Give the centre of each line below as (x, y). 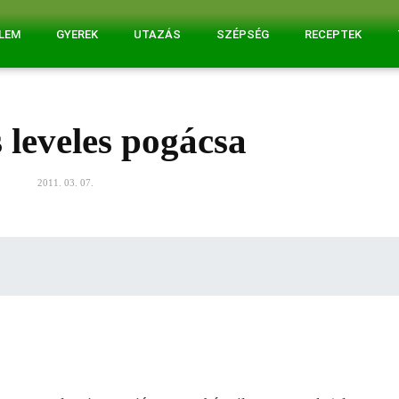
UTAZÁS (157, 35)
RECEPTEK (333, 35)
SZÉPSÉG (242, 35)
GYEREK (77, 35)
